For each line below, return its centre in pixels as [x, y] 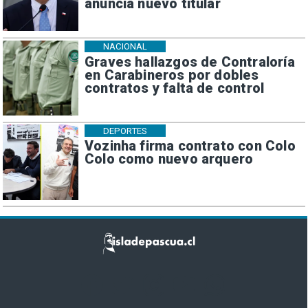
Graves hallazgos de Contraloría [189, 62]
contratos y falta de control [174, 88]
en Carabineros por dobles [172, 75]
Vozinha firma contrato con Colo [190, 146]
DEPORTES [125, 131]
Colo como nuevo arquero [169, 159]
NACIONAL [125, 47]
